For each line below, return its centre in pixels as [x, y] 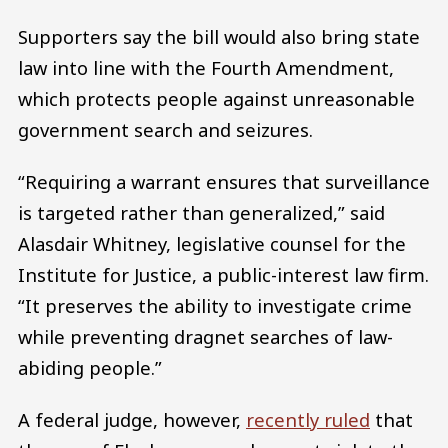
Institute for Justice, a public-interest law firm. [223, 274]
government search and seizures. [165, 130]
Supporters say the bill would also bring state [219, 37]
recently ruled [308, 419]
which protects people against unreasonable [216, 99]
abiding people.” [90, 367]
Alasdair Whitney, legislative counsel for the [212, 243]
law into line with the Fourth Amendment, [206, 68]
